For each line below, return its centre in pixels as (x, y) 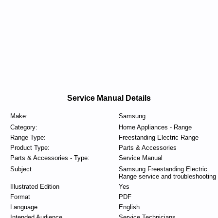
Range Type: (28, 137)
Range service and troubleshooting (167, 176)
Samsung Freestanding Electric (163, 169)
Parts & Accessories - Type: (50, 158)
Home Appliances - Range (155, 127)
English (129, 207)
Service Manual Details (109, 98)
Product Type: (30, 148)
